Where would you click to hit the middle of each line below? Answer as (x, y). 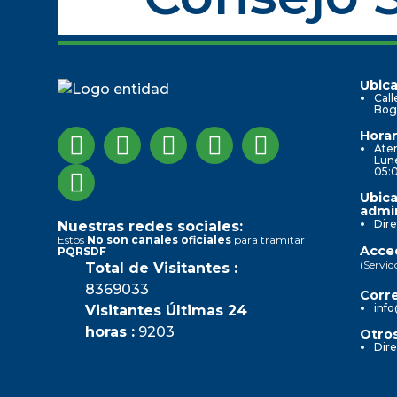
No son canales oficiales (159, 239)
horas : (110, 331)
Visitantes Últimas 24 (166, 310)
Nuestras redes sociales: (150, 226)
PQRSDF (82, 251)
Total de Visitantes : (161, 268)
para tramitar (268, 239)
